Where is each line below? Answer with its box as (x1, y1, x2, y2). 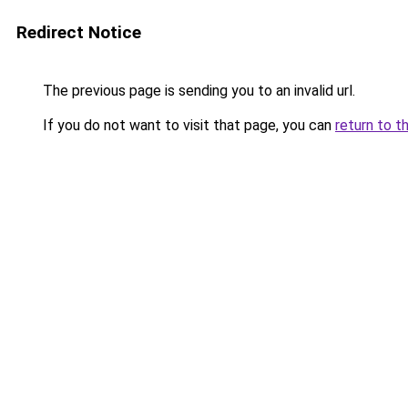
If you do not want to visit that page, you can (39, 117, 335, 134)
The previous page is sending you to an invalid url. (39, 82, 355, 99)
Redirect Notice (16, 22, 141, 43)
